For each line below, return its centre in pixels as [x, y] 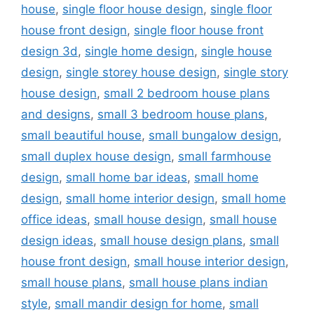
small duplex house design [96, 157]
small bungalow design [213, 136]
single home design [139, 52]
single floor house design [133, 9]
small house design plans [171, 241]
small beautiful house [81, 136]
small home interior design [140, 199]
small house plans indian [198, 283]
